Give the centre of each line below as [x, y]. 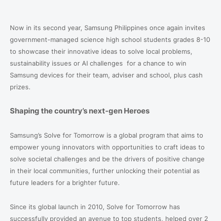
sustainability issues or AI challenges [66, 63]
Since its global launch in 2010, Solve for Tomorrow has [95, 206]
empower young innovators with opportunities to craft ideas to [107, 147]
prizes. [20, 87]
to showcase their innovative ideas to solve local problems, [101, 51]
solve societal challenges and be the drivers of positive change [107, 159]
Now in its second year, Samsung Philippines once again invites [108, 27]
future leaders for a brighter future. [65, 182]
